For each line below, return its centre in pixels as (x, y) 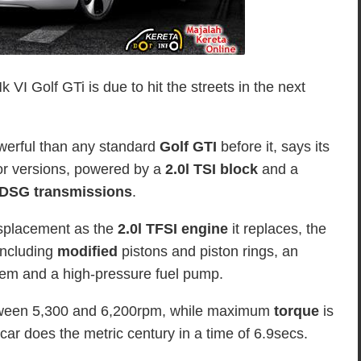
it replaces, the (277, 229)
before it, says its (275, 147)
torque (297, 311)
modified (85, 251)
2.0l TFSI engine (173, 229)
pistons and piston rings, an (208, 251)
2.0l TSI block (212, 169)
